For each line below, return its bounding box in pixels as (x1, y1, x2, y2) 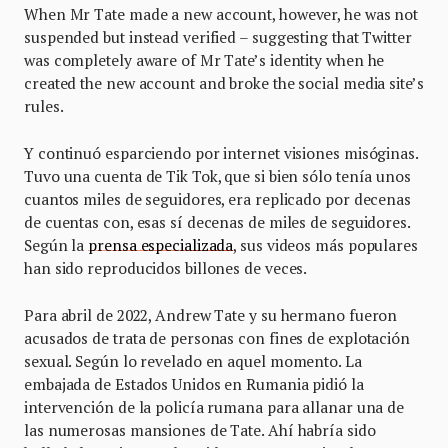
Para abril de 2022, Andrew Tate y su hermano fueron (24, 305, 398, 326)
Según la (24, 235, 89, 256)
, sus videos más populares (233, 235, 418, 256)
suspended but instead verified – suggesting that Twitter (24, 27, 412, 48)
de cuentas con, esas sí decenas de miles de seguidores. (24, 212, 410, 233)
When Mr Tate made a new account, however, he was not (24, 4, 419, 25)
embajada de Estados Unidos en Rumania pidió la (24, 374, 364, 395)
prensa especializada (88, 235, 234, 256)
